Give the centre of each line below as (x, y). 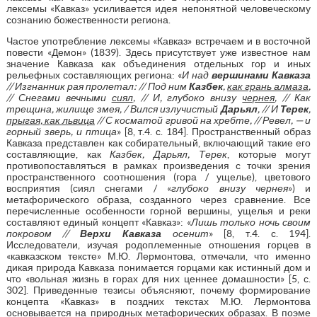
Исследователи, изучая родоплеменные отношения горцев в (158, 244)
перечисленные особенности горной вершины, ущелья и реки (158, 211)
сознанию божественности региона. (88, 19)
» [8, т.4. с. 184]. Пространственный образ (214, 131)
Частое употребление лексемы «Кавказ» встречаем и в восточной (158, 41)
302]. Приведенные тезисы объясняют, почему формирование (158, 290)
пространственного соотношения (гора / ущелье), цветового (158, 177)
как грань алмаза (268, 86)
